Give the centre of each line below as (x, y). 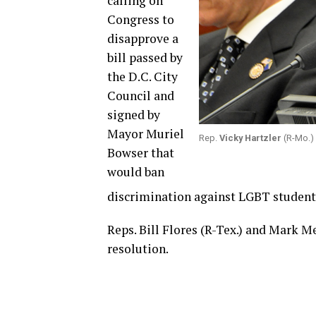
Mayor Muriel (146, 134)
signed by (134, 115)
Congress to (141, 19)
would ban (136, 172)
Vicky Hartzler (250, 138)
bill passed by (145, 57)
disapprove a (143, 38)
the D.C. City (142, 77)
